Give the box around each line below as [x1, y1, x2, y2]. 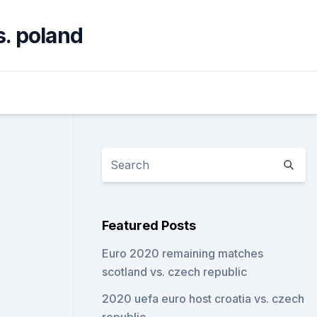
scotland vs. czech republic [102, 265, 248, 279]
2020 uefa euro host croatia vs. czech [102, 292, 305, 306]
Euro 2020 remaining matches [102, 246, 264, 260]
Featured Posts [102, 218, 197, 233]
